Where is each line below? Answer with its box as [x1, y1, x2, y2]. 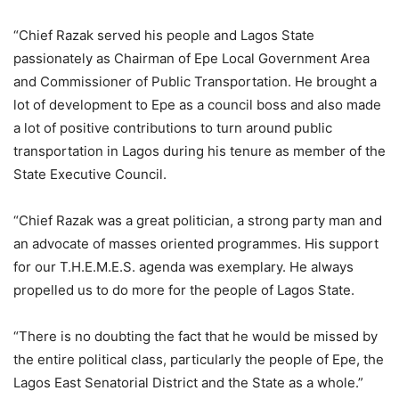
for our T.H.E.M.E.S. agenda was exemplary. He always [13, 258, 354, 276]
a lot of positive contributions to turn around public [13, 119, 332, 137]
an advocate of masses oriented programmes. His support [13, 235, 379, 253]
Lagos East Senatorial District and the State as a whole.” [13, 374, 363, 392]
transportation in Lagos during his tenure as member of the [13, 142, 386, 160]
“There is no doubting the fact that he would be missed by [13, 328, 378, 346]
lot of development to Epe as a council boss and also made [13, 96, 381, 114]
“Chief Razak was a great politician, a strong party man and [13, 212, 382, 230]
